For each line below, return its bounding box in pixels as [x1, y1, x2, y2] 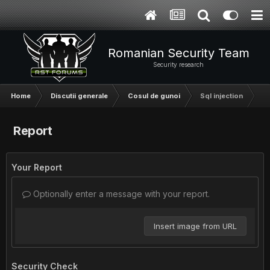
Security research [153, 61, 204, 68]
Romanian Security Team [107, 46, 250, 60]
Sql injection [200, 92, 243, 100]
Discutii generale [51, 92, 108, 100]
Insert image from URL [154, 221, 237, 231]
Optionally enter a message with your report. [31, 189, 210, 199]
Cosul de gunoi [128, 92, 180, 100]
